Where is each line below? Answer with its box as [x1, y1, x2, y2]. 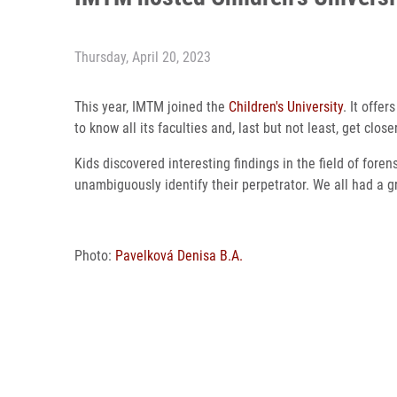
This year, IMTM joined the [74, 98, 229, 115]
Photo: [74, 247, 115, 264]
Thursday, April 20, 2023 [74, 49, 211, 66]
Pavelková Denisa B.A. [115, 247, 243, 264]
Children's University [229, 98, 343, 115]
